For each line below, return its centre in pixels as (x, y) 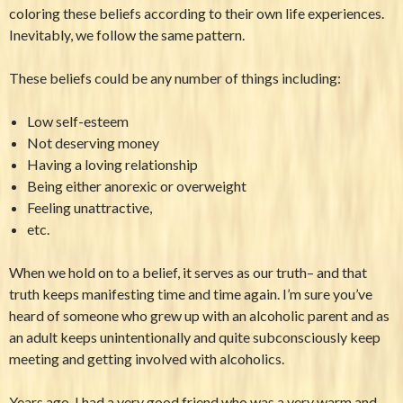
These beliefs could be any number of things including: (175, 78)
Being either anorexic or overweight (137, 186)
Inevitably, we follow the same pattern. (127, 35)
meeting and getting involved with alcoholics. (147, 359)
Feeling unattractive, (90, 208)
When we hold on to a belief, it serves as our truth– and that (188, 273)
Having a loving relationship (112, 165)
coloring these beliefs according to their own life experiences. (197, 13)
